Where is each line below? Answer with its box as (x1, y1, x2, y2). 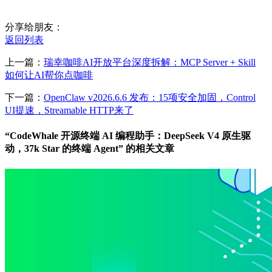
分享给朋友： (5, 22, 63, 33)
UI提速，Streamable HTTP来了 (5, 105, 134, 116)
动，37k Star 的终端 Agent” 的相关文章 (5, 143, 174, 154)
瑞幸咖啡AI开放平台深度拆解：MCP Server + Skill (44, 57, 256, 68)
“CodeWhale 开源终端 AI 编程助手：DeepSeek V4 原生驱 (5, 131, 251, 141)
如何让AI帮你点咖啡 (5, 70, 93, 81)
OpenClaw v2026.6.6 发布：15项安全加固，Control (44, 92, 256, 103)
